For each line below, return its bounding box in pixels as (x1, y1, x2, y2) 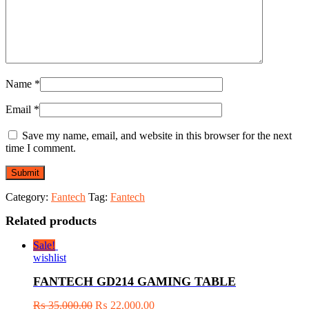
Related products (6, 213, 97, 228)
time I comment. (6, 141, 76, 154)
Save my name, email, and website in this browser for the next (22, 129, 292, 141)
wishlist (33, 251, 66, 263)
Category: (6, 190, 51, 203)
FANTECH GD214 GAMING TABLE (33, 274, 236, 288)
